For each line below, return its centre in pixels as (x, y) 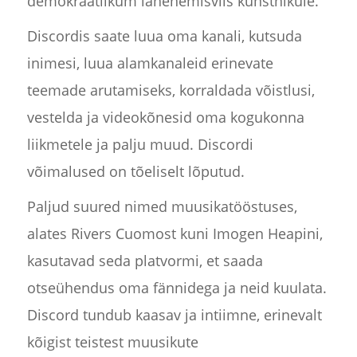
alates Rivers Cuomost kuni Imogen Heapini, (175, 234)
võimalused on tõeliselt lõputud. (135, 172)
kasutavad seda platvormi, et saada (145, 261)
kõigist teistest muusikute (112, 342)
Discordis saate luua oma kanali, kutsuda (164, 36)
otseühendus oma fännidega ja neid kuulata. (177, 288)
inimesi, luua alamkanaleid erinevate (150, 63)
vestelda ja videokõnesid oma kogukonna (165, 118)
